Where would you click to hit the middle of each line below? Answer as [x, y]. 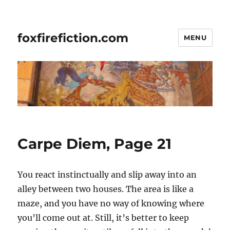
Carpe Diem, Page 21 [95, 144]
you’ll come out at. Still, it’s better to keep [103, 218]
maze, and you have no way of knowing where [111, 204]
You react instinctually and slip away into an [107, 175]
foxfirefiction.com [73, 38]
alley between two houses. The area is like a [106, 189]
